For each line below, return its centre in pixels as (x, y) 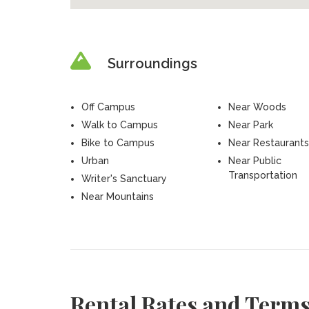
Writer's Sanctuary (124, 179)
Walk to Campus (119, 125)
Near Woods (257, 107)
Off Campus (108, 107)
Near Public (255, 161)
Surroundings (152, 63)
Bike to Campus (118, 143)
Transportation (262, 175)
